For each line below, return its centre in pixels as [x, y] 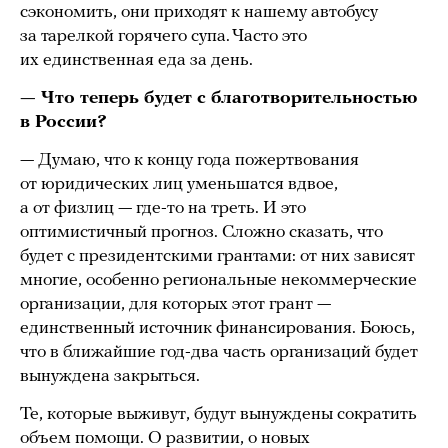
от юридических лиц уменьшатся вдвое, [179, 184]
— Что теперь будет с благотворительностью [218, 98]
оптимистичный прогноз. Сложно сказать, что [201, 232]
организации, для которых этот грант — [175, 304]
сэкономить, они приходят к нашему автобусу [199, 12]
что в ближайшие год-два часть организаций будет [219, 352]
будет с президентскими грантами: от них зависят [217, 256]
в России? [63, 122]
